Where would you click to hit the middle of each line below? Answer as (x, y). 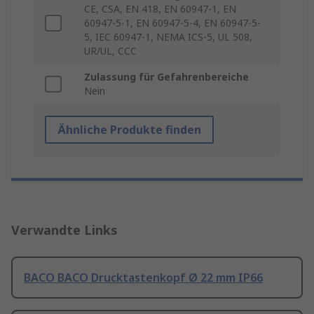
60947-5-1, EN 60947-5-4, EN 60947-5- (172, 23)
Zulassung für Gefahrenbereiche (166, 77)
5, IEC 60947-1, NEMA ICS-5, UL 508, (168, 37)
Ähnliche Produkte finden (129, 130)
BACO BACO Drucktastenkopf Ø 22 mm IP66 (143, 278)
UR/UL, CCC (110, 51)
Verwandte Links (64, 230)
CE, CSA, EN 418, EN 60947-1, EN (160, 9)
